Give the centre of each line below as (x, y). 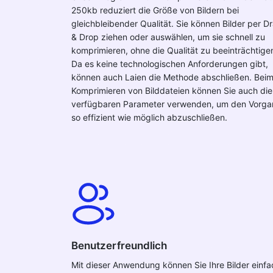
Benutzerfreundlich (119, 246)
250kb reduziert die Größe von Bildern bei (155, 10)
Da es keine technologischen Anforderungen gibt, (170, 64)
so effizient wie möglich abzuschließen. (149, 117)
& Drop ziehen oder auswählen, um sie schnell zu (168, 37)
